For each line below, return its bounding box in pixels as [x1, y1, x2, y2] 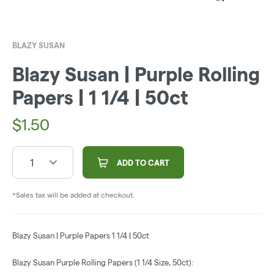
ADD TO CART [117, 158, 169, 168]
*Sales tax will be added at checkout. [12, 191, 135, 199]
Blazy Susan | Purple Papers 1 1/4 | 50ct [12, 231, 149, 240]
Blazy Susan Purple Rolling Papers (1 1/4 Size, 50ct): [12, 258, 193, 267]
